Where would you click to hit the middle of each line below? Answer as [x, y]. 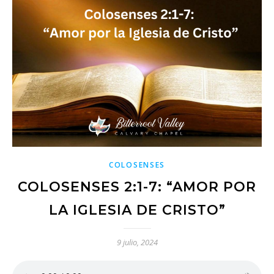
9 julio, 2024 [137, 242]
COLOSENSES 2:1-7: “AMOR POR [137, 187]
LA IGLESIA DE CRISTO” [137, 210]
